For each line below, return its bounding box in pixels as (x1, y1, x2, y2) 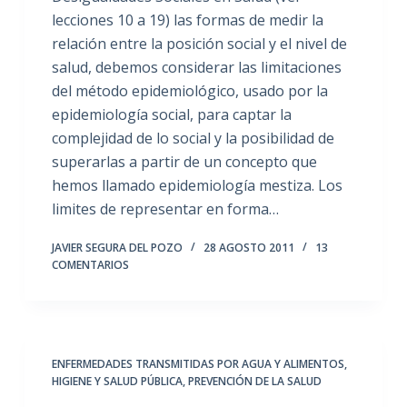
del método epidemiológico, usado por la (51, 81, 328, 101)
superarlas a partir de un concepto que (51, 152, 317, 172)
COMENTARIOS (51, 257, 129, 273)
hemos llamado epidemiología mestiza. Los (51, 175, 342, 195)
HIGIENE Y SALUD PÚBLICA (51, 373, 183, 389)
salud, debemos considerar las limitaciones (51, 57, 342, 77)
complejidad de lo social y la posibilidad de (51, 128, 334, 148)
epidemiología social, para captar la (51, 104, 292, 124)
